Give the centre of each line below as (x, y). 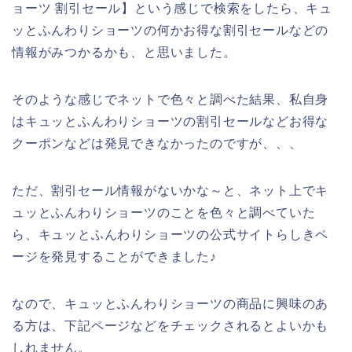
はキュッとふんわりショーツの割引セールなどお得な (170, 122)
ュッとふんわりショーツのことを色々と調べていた (164, 213)
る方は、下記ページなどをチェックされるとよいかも (170, 326)
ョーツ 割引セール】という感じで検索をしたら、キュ (172, 9)
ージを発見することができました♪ (114, 257)
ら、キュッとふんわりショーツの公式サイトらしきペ (170, 235)
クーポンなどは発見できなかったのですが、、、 (157, 144)
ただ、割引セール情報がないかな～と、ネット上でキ (170, 191)
